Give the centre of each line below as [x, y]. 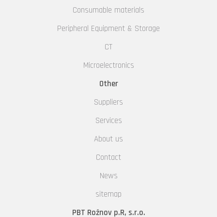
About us [108, 139]
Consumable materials [108, 10]
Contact [108, 157]
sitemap [108, 194]
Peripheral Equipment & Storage [108, 28]
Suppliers [108, 102]
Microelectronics [108, 65]
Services [108, 120]
